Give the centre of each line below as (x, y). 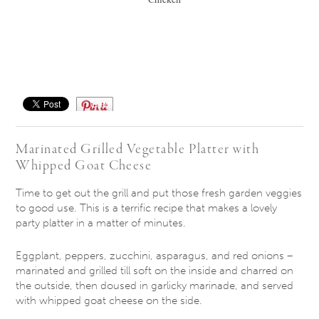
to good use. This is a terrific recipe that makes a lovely (147, 208)
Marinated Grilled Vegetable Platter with (138, 150)
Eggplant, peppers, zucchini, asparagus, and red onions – (155, 255)
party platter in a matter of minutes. (101, 223)
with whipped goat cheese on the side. (109, 300)
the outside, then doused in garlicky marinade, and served (155, 285)
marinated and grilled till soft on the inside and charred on (155, 270)
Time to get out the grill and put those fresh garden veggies (159, 193)
